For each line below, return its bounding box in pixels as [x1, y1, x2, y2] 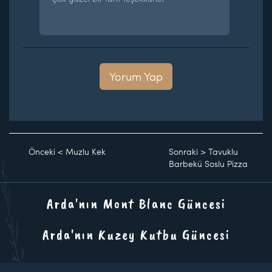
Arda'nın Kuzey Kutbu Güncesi [42, 225, 230, 243]
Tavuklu [208, 145, 239, 157]
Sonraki [169, 145, 199, 157]
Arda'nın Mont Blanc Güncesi [46, 194, 226, 212]
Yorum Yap [109, 68, 163, 84]
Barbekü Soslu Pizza [169, 157, 248, 169]
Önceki [29, 145, 55, 157]
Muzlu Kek [66, 145, 106, 157]
